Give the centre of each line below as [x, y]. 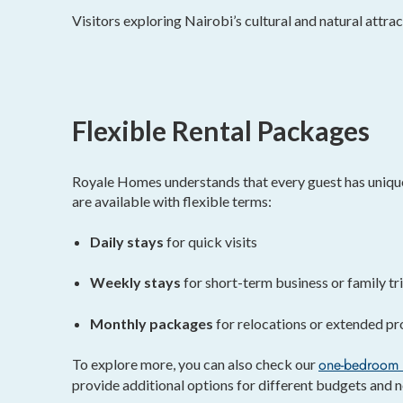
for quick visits [210, 242]
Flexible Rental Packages [221, 131]
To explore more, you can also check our [195, 363]
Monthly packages [152, 323]
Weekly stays [135, 282]
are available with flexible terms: [172, 201]
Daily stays [127, 242]
